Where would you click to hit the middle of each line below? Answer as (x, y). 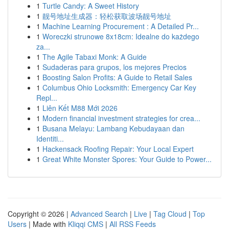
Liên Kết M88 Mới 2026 (80, 108)
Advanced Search (99, 214)
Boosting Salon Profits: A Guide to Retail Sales (117, 77)
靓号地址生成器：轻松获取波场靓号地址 (107, 16)
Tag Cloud (170, 214)
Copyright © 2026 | (39, 214)
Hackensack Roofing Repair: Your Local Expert (118, 149)
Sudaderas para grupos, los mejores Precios (114, 67)
